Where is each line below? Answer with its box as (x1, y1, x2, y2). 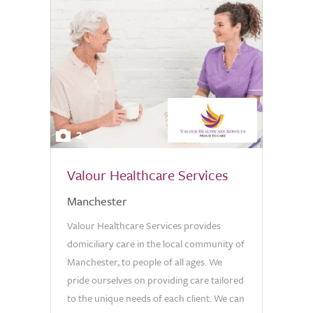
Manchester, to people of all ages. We (67, 254, 222, 269)
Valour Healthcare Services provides (67, 218, 221, 233)
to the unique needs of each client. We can (67, 291, 245, 305)
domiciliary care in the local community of (67, 236, 245, 251)
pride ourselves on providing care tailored (67, 272, 244, 287)
